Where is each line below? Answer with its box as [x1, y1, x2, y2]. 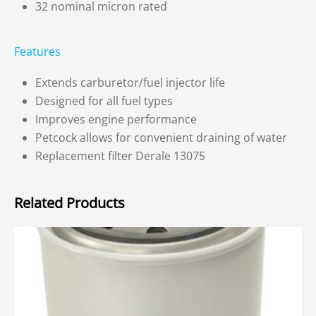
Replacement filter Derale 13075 [35, 147, 205, 164]
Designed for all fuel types [35, 92, 173, 109]
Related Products [14, 193, 125, 212]
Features [14, 43, 61, 59]
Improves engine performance [35, 111, 197, 127]
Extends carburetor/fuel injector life [35, 74, 225, 90]
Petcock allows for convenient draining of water [35, 129, 287, 145]
